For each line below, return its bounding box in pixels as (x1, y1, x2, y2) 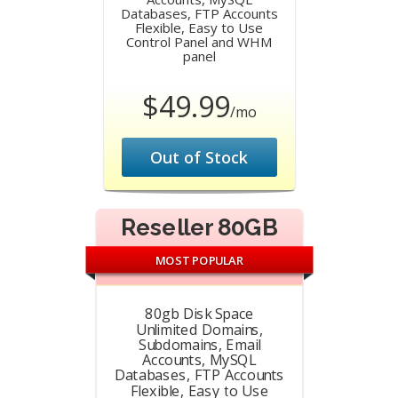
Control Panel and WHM (126, 33, 272, 51)
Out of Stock (150, 147, 248, 168)
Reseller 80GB (120, 213, 278, 242)
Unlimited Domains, (135, 319, 263, 338)
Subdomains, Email (138, 334, 260, 354)
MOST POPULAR (155, 251, 243, 269)
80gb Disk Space (144, 304, 254, 323)
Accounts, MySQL (141, 349, 257, 370)
